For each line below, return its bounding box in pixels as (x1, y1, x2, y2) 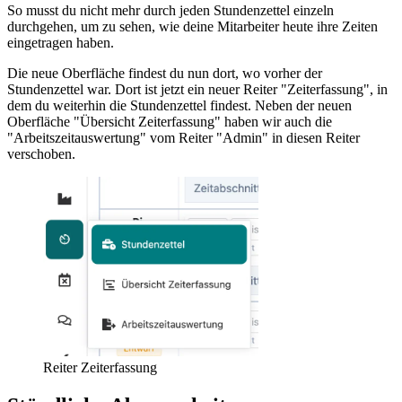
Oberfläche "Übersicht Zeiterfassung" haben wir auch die (7, 113, 332, 129)
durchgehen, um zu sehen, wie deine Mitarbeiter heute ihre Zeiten (7, 18, 378, 34)
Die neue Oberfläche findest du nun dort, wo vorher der (7, 65, 322, 81)
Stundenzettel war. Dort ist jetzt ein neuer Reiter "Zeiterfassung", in (7, 81, 388, 97)
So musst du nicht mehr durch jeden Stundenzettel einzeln (7, 2, 334, 18)
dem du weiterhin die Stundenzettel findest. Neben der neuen (7, 97, 352, 113)
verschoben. (7, 145, 75, 162)
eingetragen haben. (7, 34, 114, 50)
